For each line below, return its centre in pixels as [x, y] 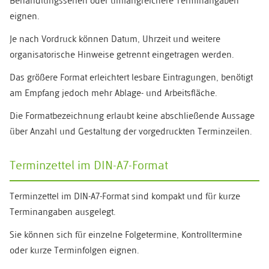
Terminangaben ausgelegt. [63, 213]
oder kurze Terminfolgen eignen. [74, 252]
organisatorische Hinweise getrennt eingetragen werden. [122, 56]
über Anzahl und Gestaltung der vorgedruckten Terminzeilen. [131, 133]
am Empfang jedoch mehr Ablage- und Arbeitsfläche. [113, 94]
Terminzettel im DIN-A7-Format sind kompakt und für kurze [125, 198]
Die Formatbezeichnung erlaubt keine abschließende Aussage [132, 117]
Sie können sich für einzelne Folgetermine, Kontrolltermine [126, 236]
